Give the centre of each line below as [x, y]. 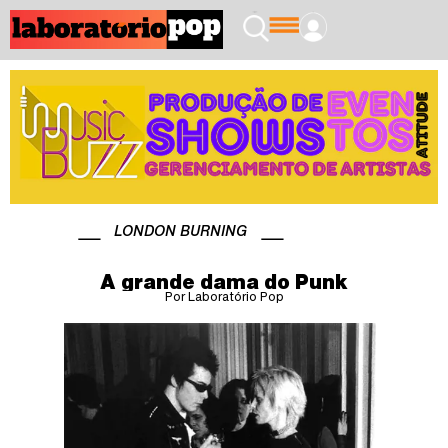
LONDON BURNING [180, 230]
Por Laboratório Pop [224, 296]
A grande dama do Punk [224, 281]
